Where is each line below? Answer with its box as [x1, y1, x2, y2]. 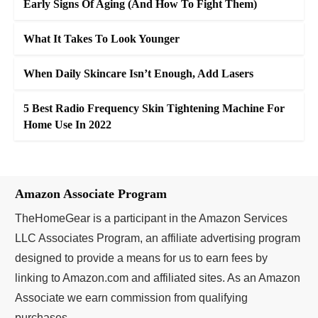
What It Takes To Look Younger [23, 33, 180, 45]
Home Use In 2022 [23, 119, 111, 131]
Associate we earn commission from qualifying [15, 292, 248, 305]
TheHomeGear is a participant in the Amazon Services [15, 212, 287, 225]
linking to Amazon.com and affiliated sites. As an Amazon [15, 272, 300, 285]
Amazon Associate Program [15, 187, 167, 202]
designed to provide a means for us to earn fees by [15, 252, 268, 265]
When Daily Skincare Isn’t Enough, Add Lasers [23, 67, 253, 80]
